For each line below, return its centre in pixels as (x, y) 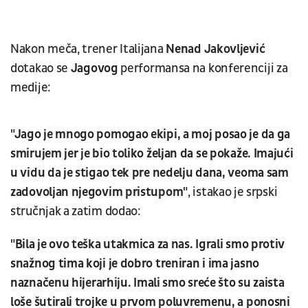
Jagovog (96, 68)
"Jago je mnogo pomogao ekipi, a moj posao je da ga (151, 134)
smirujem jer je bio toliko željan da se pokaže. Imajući (152, 153)
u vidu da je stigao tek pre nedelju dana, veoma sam (150, 173)
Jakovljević (234, 49)
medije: (32, 87)
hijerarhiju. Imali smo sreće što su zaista (177, 283)
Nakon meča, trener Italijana (88, 49)
